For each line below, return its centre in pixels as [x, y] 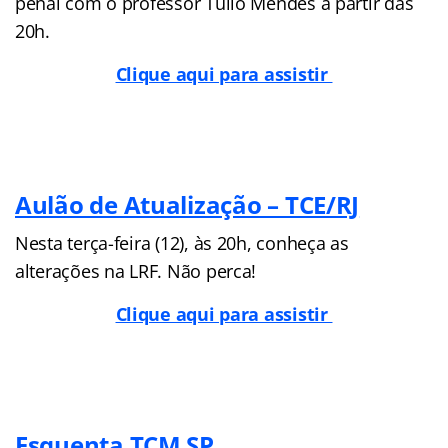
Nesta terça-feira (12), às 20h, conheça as [182, 242]
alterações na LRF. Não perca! [136, 270]
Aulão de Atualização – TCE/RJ [187, 204]
